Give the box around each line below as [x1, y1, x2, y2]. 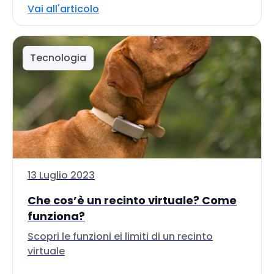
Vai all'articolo [28, 2, 99, 16]
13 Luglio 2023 [28, 168, 95, 182]
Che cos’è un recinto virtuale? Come [28, 193, 237, 208]
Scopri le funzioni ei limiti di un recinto [28, 229, 213, 243]
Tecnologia [30, 51, 86, 65]
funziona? [28, 209, 85, 224]
